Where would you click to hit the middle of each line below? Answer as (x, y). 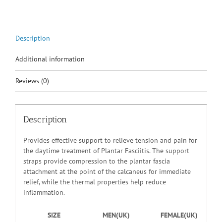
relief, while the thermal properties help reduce (94, 182)
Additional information (50, 59)
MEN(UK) (116, 215)
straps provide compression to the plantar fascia (96, 161)
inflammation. (44, 192)
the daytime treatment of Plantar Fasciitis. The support (106, 150)
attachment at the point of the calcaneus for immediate (107, 171)
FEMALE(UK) (179, 215)
